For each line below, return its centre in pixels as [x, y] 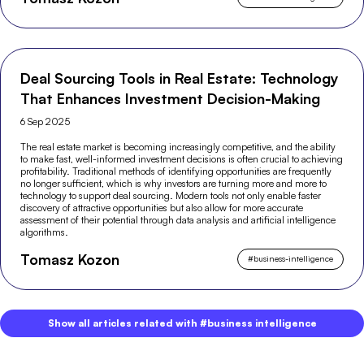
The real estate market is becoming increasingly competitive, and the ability [178, 146]
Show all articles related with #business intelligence [182, 323]
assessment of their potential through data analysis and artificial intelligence [178, 219]
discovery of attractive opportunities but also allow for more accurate [162, 207]
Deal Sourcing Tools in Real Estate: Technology [180, 78]
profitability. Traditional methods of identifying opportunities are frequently [176, 171]
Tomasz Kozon [70, 259]
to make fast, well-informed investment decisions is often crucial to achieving [182, 158]
